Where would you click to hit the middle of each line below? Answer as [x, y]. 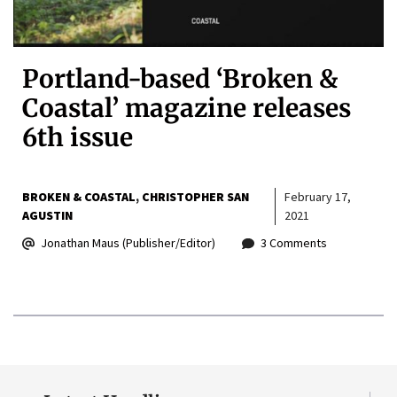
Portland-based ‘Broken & [180, 79]
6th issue [78, 138]
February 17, [317, 197]
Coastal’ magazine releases [187, 109]
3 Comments [294, 243]
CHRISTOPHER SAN [195, 197]
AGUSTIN [47, 216]
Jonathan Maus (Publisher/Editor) [128, 243]
